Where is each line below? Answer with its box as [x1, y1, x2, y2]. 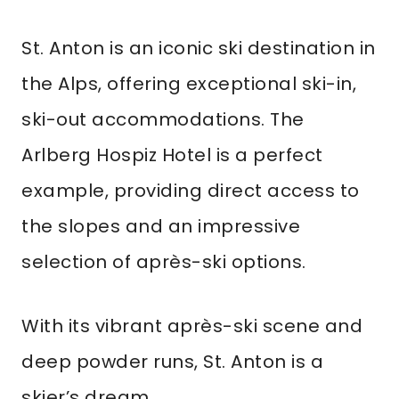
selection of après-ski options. [21, 249, 306, 274]
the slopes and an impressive [21, 214, 300, 239]
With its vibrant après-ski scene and [21, 313, 362, 338]
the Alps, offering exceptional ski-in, [21, 71, 356, 96]
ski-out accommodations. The [21, 107, 305, 132]
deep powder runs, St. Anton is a [21, 349, 323, 374]
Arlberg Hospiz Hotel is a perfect [21, 142, 323, 167]
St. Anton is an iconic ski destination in [21, 36, 376, 61]
